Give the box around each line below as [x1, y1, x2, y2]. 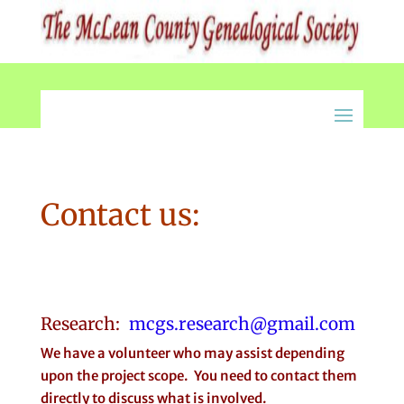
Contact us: [40, 197, 199, 234]
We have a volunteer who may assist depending [40, 344, 344, 362]
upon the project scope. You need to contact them [40, 367, 357, 384]
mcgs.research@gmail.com [128, 313, 355, 335]
